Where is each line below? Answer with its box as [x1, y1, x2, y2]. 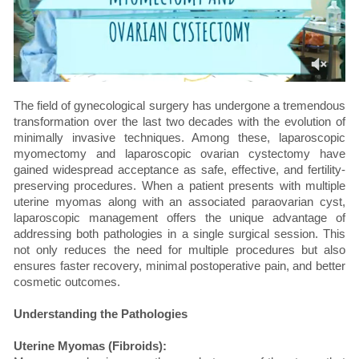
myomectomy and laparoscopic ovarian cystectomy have [14, 147, 345, 161]
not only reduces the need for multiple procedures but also [14, 243, 345, 257]
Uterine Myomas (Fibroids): [14, 339, 167, 353]
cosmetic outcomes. [14, 275, 120, 289]
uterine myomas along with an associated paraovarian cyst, [14, 195, 345, 209]
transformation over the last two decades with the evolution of [14, 115, 345, 129]
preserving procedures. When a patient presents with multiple [14, 179, 345, 193]
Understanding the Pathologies [14, 307, 188, 321]
